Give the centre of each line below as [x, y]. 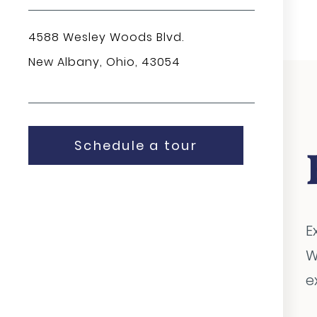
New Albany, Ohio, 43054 [104, 62]
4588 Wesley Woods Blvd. [106, 37]
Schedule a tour [136, 145]
